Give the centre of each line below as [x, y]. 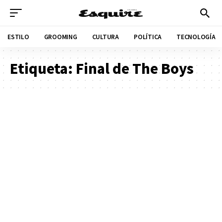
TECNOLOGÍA [196, 36]
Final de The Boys [135, 68]
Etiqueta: [43, 68]
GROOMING [60, 36]
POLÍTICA [148, 36]
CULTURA [105, 36]
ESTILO [18, 36]
